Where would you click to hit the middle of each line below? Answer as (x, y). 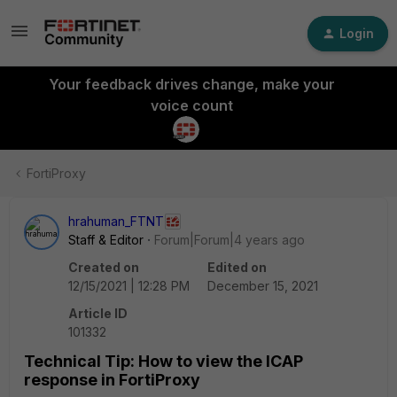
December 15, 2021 (263, 286)
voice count (191, 105)
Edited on (237, 267)
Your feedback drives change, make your (191, 84)
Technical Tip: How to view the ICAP (163, 361)
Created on (104, 267)
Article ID (98, 313)
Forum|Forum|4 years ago (230, 240)
